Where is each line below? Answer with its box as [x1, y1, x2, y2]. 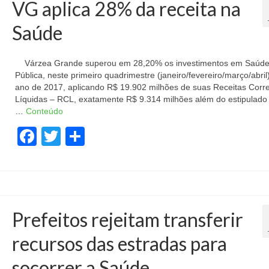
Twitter [60, 125, 118, 147]
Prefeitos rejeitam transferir [11, 208, 243, 231]
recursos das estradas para [11, 232, 227, 255]
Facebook [36, 125, 122, 147]
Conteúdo [25, 106, 63, 116]
